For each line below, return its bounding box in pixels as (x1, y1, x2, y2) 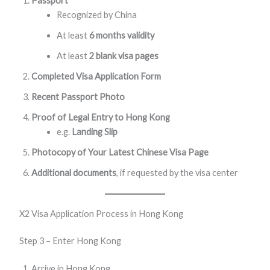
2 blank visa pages (89, 50, 159, 61)
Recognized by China (56, 9, 137, 20)
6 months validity (89, 30, 154, 40)
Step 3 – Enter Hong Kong (19, 236, 121, 246)
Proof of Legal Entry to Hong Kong (31, 111, 170, 122)
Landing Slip (71, 126, 118, 137)
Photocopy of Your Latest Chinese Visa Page (31, 146, 209, 157)
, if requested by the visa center (116, 167, 238, 178)
